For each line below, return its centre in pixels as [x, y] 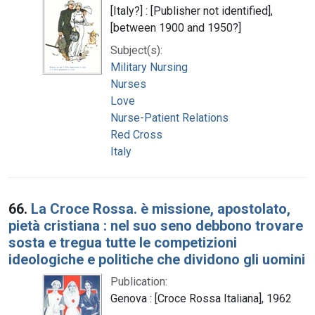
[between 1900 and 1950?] [176, 27]
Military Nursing [149, 67]
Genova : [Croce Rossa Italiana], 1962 [201, 298]
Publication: [139, 281]
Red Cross [136, 134]
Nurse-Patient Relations [169, 117]
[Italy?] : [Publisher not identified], [192, 11]
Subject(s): [136, 50]
